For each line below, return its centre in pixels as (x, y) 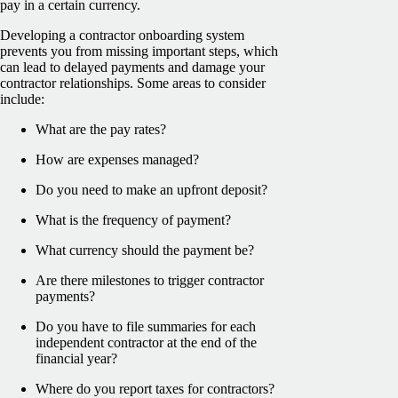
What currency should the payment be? (145, 250)
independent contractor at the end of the (146, 342)
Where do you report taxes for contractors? (155, 388)
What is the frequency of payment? (133, 219)
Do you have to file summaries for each (146, 326)
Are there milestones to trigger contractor (150, 280)
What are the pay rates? (101, 129)
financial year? (76, 358)
